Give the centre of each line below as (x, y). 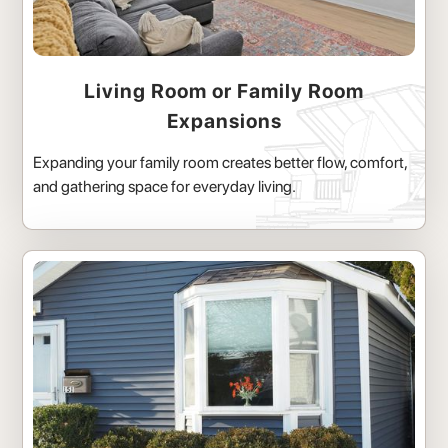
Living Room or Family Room (224, 91)
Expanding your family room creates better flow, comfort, (220, 163)
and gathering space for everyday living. (165, 187)
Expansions (224, 121)
